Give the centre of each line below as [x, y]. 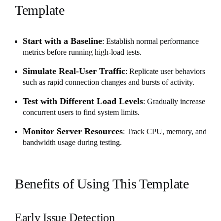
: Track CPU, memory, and [165, 131]
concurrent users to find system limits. [81, 112]
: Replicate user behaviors [165, 71]
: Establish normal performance [150, 41]
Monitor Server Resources [73, 131]
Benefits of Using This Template [102, 184]
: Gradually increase [174, 101]
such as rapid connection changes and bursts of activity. [109, 82]
